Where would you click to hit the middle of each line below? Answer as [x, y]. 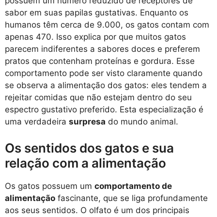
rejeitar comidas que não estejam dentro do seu [98, 98]
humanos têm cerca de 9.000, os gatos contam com [107, 25]
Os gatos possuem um [50, 186]
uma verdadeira [37, 122]
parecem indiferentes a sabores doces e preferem [102, 49]
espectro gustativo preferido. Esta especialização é [104, 110]
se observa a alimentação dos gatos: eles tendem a [106, 85]
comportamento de [133, 186]
